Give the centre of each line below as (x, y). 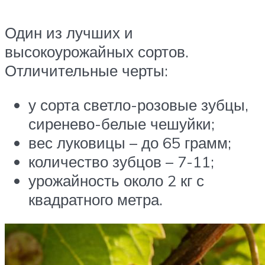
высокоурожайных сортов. (97, 52)
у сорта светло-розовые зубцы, (138, 104)
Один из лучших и (69, 33)
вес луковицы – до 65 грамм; (130, 142)
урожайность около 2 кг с (116, 180)
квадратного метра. (96, 199)
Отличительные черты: (86, 71)
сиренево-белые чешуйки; (122, 123)
